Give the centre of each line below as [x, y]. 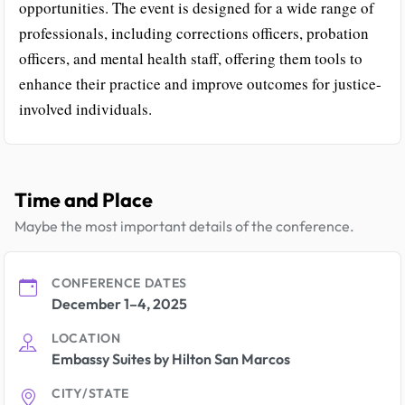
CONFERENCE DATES [120, 283]
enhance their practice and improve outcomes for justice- [200, 84]
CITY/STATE [90, 393]
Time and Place [84, 200]
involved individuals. [85, 109]
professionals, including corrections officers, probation [194, 33]
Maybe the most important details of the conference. [184, 226]
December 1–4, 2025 [119, 304]
